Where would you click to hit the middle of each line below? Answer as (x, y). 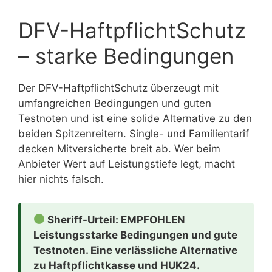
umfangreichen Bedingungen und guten (115, 104)
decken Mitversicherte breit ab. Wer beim (119, 149)
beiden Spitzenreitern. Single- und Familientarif (134, 134)
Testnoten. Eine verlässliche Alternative (135, 250)
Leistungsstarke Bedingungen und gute (135, 235)
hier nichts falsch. (61, 179)
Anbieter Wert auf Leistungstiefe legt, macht (127, 164)
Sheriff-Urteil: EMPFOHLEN (115, 219)
